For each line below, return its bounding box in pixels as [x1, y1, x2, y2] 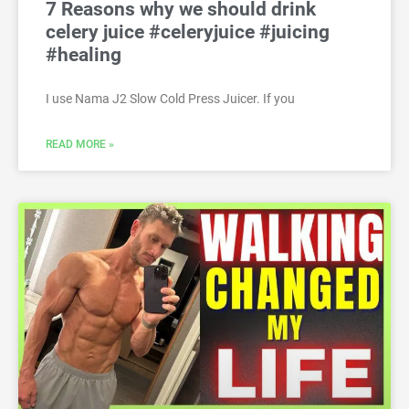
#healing [46, 44, 121, 67]
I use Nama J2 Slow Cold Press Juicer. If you [46, 91, 295, 107]
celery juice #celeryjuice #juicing [46, 21, 330, 44]
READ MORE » [46, 138, 114, 152]
